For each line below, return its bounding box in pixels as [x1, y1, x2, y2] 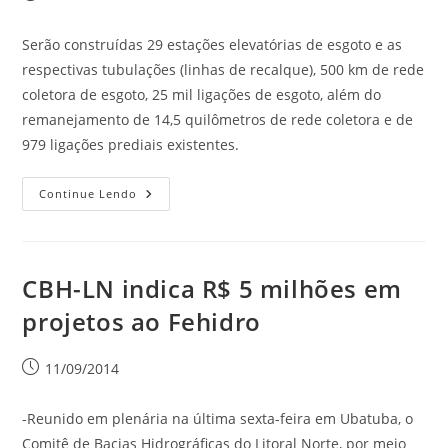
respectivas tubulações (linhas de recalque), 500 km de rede [22, 60, 425, 79]
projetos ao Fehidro [22, 305, 261, 338]
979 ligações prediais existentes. [22, 135, 240, 154]
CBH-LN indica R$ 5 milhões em [22, 272, 402, 305]
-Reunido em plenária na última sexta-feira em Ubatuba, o [22, 409, 414, 428]
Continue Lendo [39, 186, 138, 201]
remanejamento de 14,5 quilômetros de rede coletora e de [22, 110, 414, 129]
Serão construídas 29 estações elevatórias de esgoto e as [22, 35, 403, 54]
